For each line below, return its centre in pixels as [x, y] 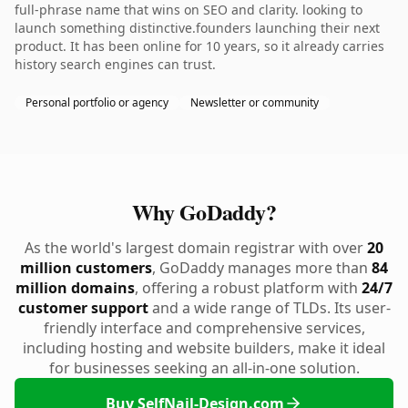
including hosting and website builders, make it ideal [204, 348]
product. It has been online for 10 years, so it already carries [199, 46]
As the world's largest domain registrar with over [196, 248]
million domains [75, 288]
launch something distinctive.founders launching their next [197, 28]
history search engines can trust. [115, 64]
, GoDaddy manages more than [262, 268]
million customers [86, 268]
